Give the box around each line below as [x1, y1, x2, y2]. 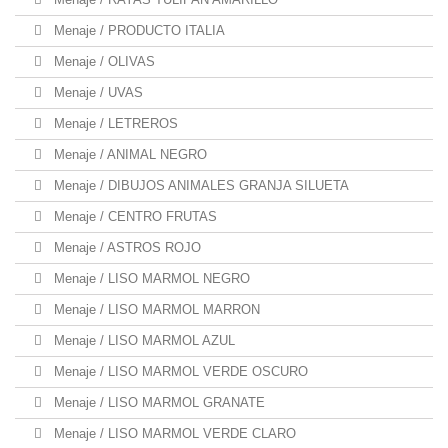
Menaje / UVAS [50, 85, 143, 100]
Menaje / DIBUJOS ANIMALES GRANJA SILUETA [50, 178, 349, 193]
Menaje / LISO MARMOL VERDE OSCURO [50, 364, 308, 379]
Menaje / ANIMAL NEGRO [50, 147, 207, 162]
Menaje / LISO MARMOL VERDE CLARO [50, 426, 296, 441]
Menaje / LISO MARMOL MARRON [50, 302, 260, 317]
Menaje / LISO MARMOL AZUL [50, 333, 235, 348]
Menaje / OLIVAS [50, 54, 155, 69]
